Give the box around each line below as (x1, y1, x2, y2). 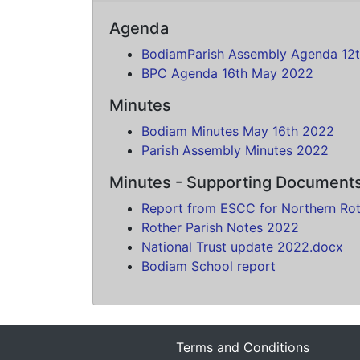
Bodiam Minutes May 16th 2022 (141, 123, 334, 139)
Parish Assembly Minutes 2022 (141, 142, 329, 158)
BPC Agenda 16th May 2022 (141, 65, 313, 81)
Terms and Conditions (176, 339, 309, 355)
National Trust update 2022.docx (141, 239, 343, 255)
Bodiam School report (141, 258, 276, 274)
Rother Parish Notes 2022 (141, 219, 299, 235)
